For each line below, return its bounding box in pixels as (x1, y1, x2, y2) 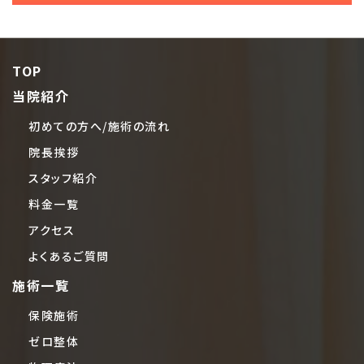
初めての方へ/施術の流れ (28, 118, 170, 135)
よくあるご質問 (28, 248, 110, 265)
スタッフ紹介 (28, 170, 97, 187)
